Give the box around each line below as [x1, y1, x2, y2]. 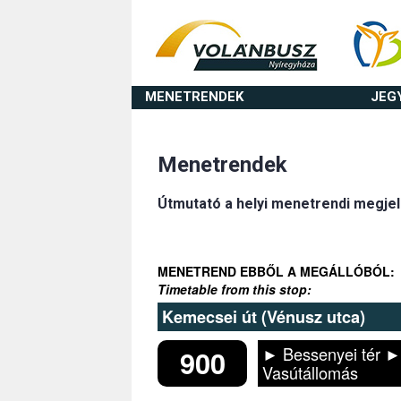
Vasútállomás [262, 361, 358, 385]
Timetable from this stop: [158, 280, 311, 299]
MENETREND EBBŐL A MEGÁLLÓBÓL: [158, 262, 395, 281]
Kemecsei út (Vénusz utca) [162, 305, 365, 329]
